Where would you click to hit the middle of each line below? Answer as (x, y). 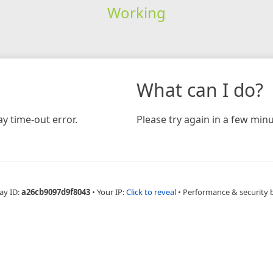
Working (136, 12)
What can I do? (200, 90)
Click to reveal (151, 192)
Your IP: (111, 192)
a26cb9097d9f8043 (55, 192)
